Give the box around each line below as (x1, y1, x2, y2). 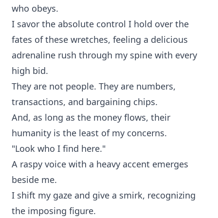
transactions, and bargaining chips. (12, 96, 158, 108)
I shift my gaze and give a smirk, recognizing (12, 189, 196, 201)
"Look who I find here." (12, 143, 106, 154)
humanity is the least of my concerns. (12, 127, 167, 139)
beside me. (12, 174, 57, 185)
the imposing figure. (12, 205, 96, 217)
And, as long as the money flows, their (12, 111, 170, 123)
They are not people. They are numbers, (12, 80, 176, 92)
